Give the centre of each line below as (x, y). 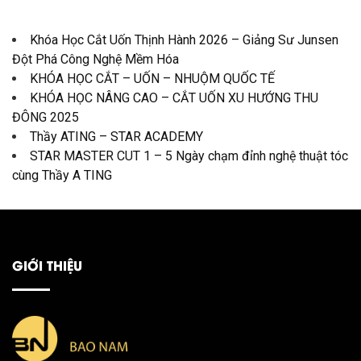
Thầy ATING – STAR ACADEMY (116, 137)
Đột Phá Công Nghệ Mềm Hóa (95, 60)
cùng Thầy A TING (62, 176)
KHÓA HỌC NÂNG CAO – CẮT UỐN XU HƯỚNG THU (174, 98)
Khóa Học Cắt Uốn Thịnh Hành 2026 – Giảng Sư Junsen (184, 40)
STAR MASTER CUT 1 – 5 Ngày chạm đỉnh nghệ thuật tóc (189, 156)
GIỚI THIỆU (47, 265)
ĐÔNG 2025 (46, 118)
